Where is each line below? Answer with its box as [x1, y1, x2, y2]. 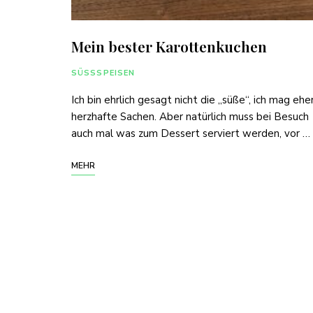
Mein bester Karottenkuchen [71, 36, 267, 56]
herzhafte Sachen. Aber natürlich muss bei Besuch [71, 109, 309, 124]
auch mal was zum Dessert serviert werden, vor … [71, 126, 310, 140]
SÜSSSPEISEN [71, 67, 136, 78]
